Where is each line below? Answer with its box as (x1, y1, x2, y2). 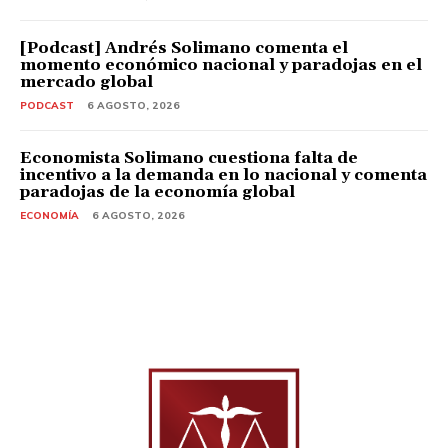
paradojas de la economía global (20, 181, 295, 202)
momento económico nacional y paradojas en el (20, 54, 422, 75)
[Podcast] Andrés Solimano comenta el (20, 37, 348, 58)
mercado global (20, 71, 153, 92)
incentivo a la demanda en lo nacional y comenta (20, 164, 427, 185)
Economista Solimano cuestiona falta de (20, 147, 358, 168)
